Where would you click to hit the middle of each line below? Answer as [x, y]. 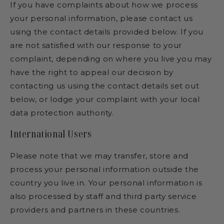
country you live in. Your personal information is [106, 183]
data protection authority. [62, 112]
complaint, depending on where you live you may [111, 58]
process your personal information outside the [105, 169]
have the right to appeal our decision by [92, 72]
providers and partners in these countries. [95, 210]
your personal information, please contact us [101, 18]
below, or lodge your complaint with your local [105, 99]
